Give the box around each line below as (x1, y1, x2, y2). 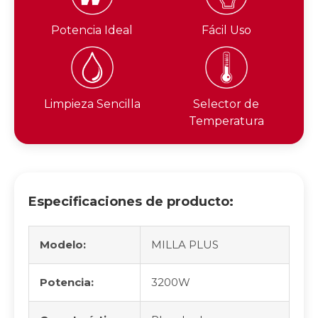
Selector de (193, 97, 259, 111)
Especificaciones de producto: (28, 194, 234, 210)
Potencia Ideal (51, 23, 133, 38)
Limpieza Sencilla (43, 97, 141, 111)
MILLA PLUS (151, 238, 219, 252)
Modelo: (40, 238, 86, 252)
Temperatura (188, 114, 264, 128)
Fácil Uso (201, 23, 251, 38)
